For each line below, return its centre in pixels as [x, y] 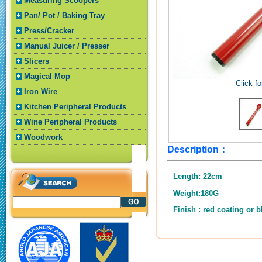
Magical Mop [47, 76]
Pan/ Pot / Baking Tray [64, 15]
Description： [197, 149]
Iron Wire [41, 92]
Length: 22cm [197, 177]
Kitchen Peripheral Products [75, 107]
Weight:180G [196, 193]
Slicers [37, 61]
